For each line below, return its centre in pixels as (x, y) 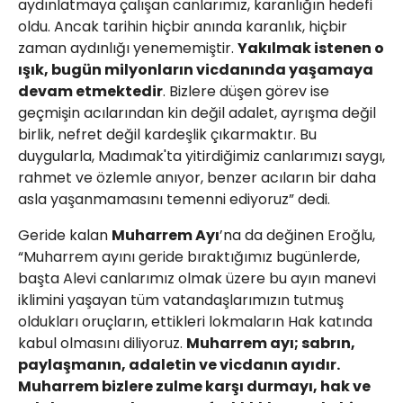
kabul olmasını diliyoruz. (102, 344)
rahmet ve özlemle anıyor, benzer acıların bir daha (197, 178)
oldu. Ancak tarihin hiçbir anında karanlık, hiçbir (183, 27)
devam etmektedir (90, 92)
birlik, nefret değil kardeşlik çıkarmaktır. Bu (167, 135)
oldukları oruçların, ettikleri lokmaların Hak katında (195, 322)
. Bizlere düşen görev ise (246, 92)
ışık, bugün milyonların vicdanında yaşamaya (196, 70)
